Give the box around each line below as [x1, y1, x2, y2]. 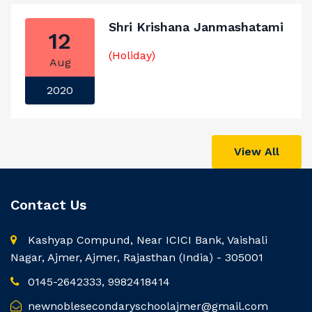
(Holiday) [109, 49, 155, 62]
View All [234, 145, 279, 158]
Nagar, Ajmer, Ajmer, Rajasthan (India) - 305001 [10, 251, 263, 264]
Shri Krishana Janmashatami [109, 19, 283, 34]
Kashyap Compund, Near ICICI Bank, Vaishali [24, 233, 267, 247]
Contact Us [10, 196, 86, 213]
